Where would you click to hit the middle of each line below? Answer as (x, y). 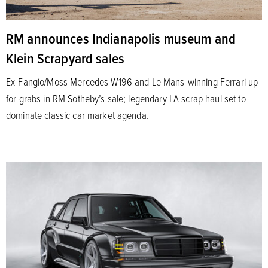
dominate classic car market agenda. (77, 115)
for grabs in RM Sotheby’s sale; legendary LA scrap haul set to (126, 98)
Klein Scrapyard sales (65, 58)
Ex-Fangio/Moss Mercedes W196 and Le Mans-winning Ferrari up (132, 81)
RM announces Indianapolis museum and (121, 38)
